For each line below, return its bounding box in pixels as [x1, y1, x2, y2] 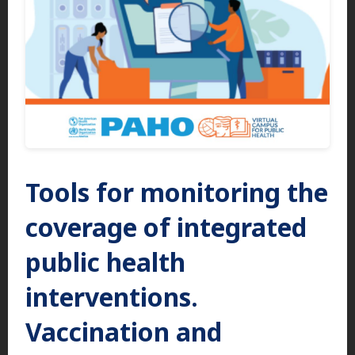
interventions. [25, 279, 198, 314]
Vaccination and [25, 314, 222, 349]
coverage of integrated [25, 209, 307, 244]
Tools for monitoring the [25, 174, 328, 209]
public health [25, 244, 185, 279]
